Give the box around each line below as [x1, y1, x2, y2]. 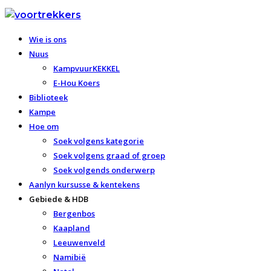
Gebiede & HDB [29, 194, 88, 204]
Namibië [53, 252, 86, 263]
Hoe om [29, 121, 59, 132]
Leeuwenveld [53, 237, 105, 248]
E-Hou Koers [53, 77, 100, 88]
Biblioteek [29, 92, 68, 103]
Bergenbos [53, 208, 95, 219]
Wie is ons [29, 34, 67, 45]
